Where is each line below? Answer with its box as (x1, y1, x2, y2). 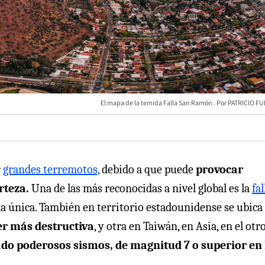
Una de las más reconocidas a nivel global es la (31, 181, 252, 195)
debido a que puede (99, 162, 196, 176)
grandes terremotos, (3, 162, 99, 176)
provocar (196, 162, 243, 176)
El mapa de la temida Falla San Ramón (101, 98, 214, 107)
